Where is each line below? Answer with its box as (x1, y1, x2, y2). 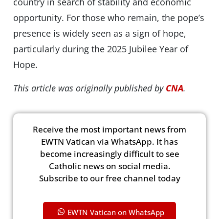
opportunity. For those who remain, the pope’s (13, 12, 204, 24)
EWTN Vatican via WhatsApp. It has (41, 136, 178, 148)
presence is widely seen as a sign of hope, (13, 27, 186, 40)
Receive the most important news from (33, 124, 186, 135)
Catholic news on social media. (48, 160, 171, 172)
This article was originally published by (13, 82, 166, 94)
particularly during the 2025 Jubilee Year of (13, 43, 188, 55)
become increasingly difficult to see (40, 148, 179, 160)
